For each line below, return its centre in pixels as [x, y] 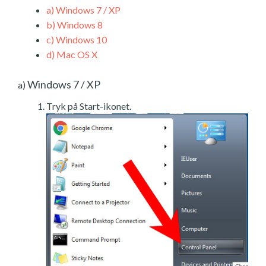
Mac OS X [76, 54]
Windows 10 [80, 39]
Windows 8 [79, 24]
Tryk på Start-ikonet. [89, 106]
